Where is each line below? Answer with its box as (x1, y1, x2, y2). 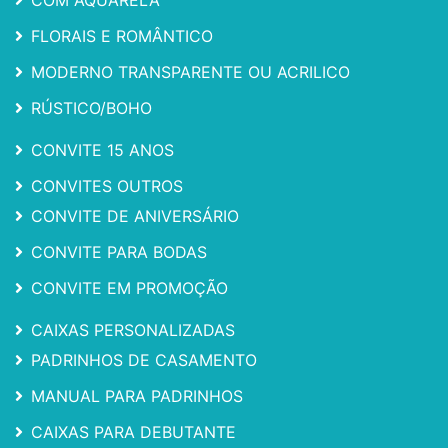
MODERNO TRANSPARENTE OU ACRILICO (31, 61, 350, 82)
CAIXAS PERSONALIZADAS (31, 319, 235, 340)
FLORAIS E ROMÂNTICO (31, 25, 213, 46)
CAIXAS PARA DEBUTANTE (31, 421, 236, 442)
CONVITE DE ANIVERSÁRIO (31, 205, 239, 226)
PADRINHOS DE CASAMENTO (31, 349, 257, 370)
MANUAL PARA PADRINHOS (31, 385, 243, 406)
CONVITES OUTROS (31, 175, 183, 196)
